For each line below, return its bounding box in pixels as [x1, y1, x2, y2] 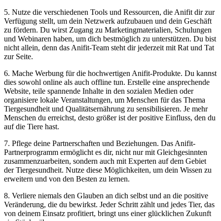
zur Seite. [4, 52, 33, 61]
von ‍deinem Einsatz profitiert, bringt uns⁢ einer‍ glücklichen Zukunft [4, 209, 211, 218]
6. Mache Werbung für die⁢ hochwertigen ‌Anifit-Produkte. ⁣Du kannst [4, 69, 217, 77]
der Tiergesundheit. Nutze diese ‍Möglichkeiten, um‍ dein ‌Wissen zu [4, 165, 212, 174]
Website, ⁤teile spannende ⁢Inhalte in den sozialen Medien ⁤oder [4, 86, 193, 95]
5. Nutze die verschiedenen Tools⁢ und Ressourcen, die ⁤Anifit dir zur [4, 7, 215, 16]
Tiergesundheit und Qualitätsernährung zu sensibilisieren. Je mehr [4, 104, 208, 113]
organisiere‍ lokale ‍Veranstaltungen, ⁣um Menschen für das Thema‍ [4, 95, 205, 104]
